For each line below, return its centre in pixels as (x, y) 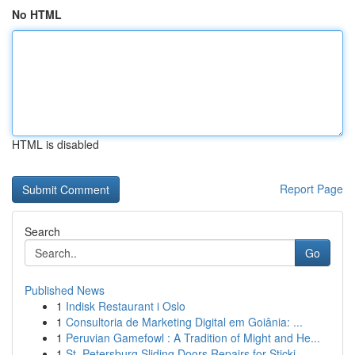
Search (42, 231)
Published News (65, 290)
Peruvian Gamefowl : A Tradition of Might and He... (193, 338)
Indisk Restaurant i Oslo (126, 306)
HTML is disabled (55, 144)
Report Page (311, 189)
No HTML (37, 14)
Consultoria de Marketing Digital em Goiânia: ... (184, 322)
